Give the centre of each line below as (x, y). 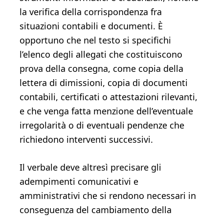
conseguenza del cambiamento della (96, 210)
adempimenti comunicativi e (79, 181)
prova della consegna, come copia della (101, 68)
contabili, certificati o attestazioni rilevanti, (109, 97)
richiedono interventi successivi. (86, 139)
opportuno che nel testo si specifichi (95, 40)
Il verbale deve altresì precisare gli (90, 167)
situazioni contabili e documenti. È (91, 26)
